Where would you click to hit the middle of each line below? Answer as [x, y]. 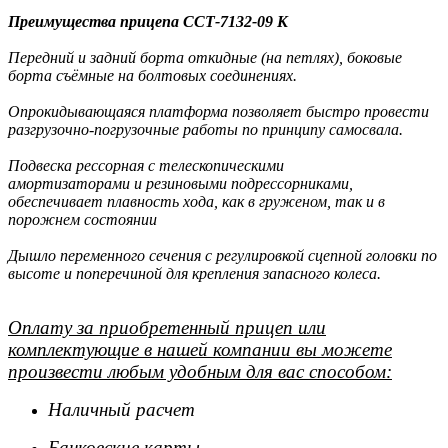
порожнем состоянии [82, 219]
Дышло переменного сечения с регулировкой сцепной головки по [222, 255]
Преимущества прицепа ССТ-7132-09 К [148, 21]
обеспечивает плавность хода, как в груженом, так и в [196, 201]
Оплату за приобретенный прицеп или [167, 327]
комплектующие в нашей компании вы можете [200, 349]
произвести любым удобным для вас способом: [200, 371]
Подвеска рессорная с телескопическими [146, 165]
